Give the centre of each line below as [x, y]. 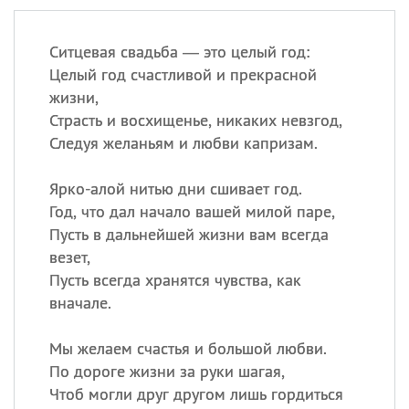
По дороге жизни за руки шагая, [167, 371]
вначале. [80, 303]
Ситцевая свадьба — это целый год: [179, 52]
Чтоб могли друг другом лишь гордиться [196, 394]
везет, [69, 257]
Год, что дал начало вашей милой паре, [192, 211]
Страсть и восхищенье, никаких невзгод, [195, 120]
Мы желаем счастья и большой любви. [188, 348]
